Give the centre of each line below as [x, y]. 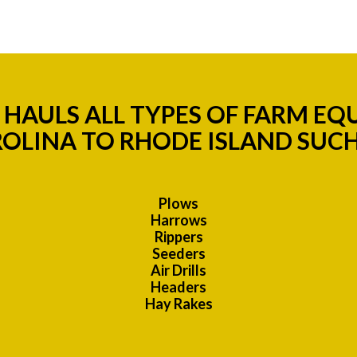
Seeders [178, 254]
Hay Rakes [178, 304]
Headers [178, 287]
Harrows [178, 220]
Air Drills [178, 271]
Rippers [178, 237]
